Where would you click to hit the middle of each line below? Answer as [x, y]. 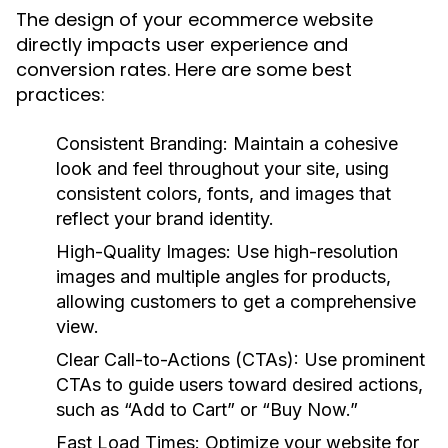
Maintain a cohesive [313, 143]
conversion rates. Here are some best [184, 69]
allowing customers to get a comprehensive [236, 301]
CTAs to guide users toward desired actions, [239, 384]
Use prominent [362, 359]
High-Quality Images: [143, 251]
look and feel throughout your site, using [222, 168]
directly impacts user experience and [182, 44]
